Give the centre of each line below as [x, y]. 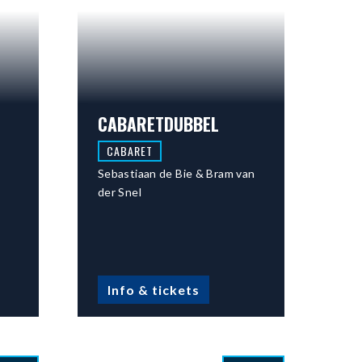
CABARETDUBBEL [158, 124]
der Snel [119, 192]
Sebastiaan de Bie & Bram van [176, 173]
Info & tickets [153, 290]
